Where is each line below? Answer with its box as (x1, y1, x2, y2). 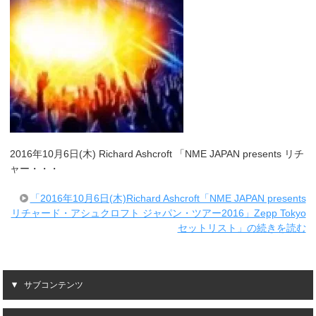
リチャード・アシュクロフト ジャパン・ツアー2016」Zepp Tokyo (11, 207, 306, 219)
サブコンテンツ (24, 279, 84, 290)
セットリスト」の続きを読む (177, 221, 306, 233)
